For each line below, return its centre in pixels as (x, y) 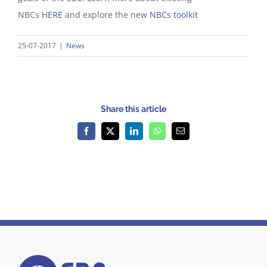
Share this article (133, 109)
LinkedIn (149, 134)
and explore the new (106, 14)
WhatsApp (174, 134)
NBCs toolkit (174, 14)
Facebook (102, 134)
